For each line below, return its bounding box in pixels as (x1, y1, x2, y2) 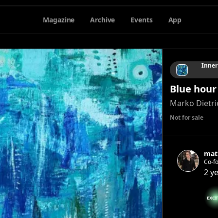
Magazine (43, 15, 75, 24)
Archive (90, 15, 115, 24)
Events (130, 15, 153, 24)
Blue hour (169, 82, 217, 95)
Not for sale (169, 113, 203, 122)
